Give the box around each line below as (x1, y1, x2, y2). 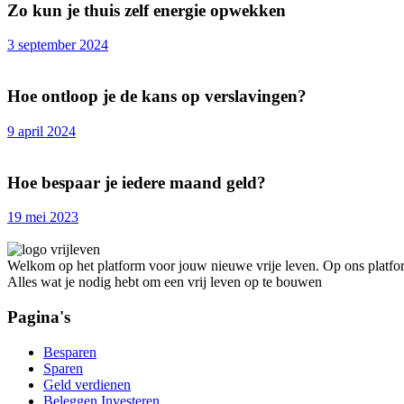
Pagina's (7, 308, 70, 327)
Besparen (43, 344, 96, 360)
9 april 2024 (7, 123, 76, 139)
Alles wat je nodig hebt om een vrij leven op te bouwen (7, 274, 322, 290)
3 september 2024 (7, 37, 108, 53)
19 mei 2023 (7, 209, 78, 225)
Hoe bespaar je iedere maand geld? (7, 172, 266, 192)
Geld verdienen (43, 376, 131, 392)
